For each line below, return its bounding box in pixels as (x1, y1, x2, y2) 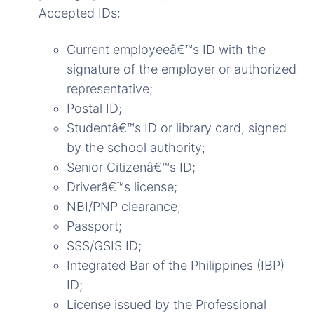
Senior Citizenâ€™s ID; (67, 160, 196, 175)
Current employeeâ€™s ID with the (67, 42, 266, 57)
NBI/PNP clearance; (67, 199, 181, 214)
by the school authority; (67, 140, 205, 156)
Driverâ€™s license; (67, 179, 177, 195)
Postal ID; (67, 101, 122, 116)
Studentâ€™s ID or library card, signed (67, 121, 287, 136)
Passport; (67, 219, 122, 234)
